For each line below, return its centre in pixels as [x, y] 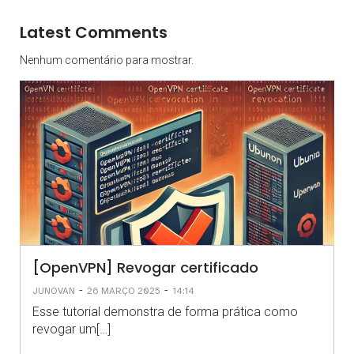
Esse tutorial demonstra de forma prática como [165, 312]
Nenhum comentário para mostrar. [107, 60]
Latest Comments [94, 32]
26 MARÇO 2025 [124, 290]
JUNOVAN [54, 290]
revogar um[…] [72, 329]
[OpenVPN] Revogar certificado [145, 267]
